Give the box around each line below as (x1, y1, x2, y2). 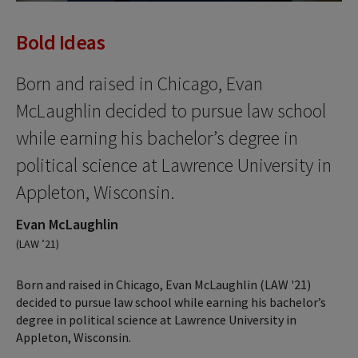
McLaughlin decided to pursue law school (16, 97, 326, 123)
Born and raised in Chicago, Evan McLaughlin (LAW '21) (16, 276, 311, 292)
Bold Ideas (16, 28, 105, 55)
